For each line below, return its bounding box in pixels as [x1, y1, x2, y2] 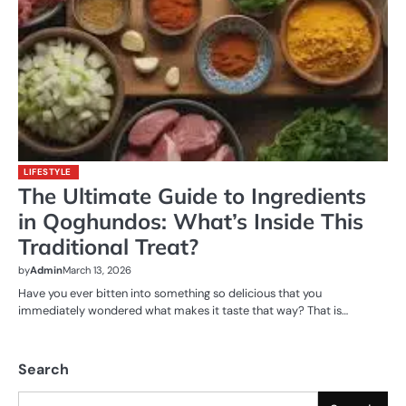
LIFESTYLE [24, 166, 72, 178]
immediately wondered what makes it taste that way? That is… [18, 303, 348, 318]
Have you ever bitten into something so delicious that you [18, 285, 322, 301]
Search [18, 359, 69, 379]
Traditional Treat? [18, 233, 198, 260]
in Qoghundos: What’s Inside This [18, 208, 363, 235]
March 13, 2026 [63, 264, 131, 276]
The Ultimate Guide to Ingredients [18, 182, 366, 209]
